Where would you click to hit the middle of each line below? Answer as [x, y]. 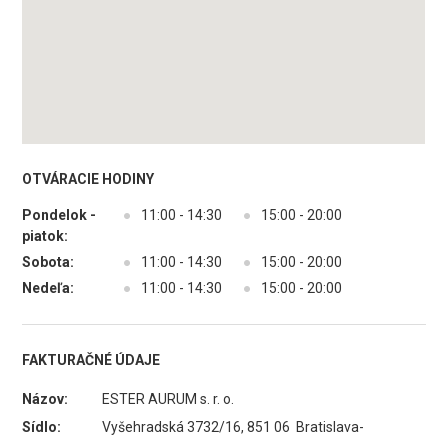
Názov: [45, 399]
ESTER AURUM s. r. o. [168, 399]
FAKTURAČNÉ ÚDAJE [91, 360]
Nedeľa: [48, 288]
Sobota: [48, 262]
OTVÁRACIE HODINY [88, 179]
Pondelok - [59, 215]
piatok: [45, 236]
